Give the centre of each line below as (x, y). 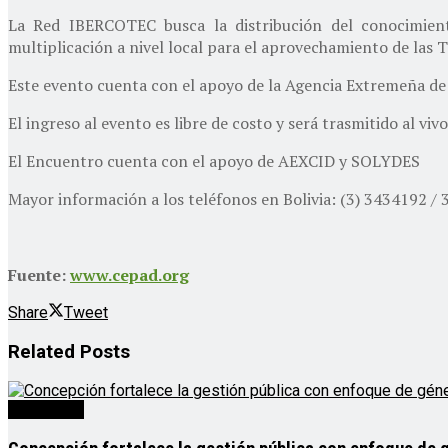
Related (41, 351)
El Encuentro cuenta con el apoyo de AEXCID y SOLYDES (214, 160)
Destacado (46, 410)
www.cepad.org (129, 274)
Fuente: (39, 274)
